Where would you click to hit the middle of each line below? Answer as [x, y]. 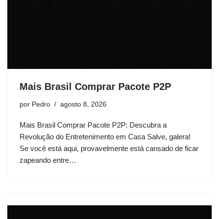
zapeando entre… [49, 160]
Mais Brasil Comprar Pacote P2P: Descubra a [93, 125]
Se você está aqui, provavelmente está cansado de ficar [109, 148]
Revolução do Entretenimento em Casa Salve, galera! [105, 137]
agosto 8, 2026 [83, 104]
